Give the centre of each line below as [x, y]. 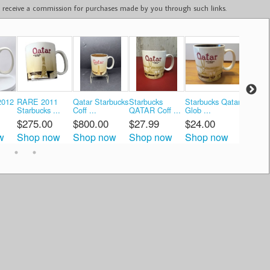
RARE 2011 [37, 101]
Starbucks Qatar [212, 101]
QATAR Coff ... [155, 110]
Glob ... [198, 110]
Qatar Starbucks [100, 101]
